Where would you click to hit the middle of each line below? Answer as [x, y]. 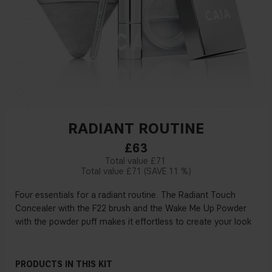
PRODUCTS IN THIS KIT [64, 265]
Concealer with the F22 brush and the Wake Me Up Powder [131, 209]
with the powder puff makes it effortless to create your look [133, 222]
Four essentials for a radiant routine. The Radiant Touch [125, 195]
